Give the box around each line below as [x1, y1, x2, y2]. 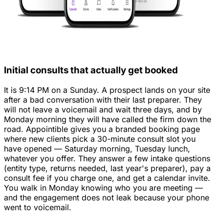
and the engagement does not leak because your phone [4, 192, 209, 202]
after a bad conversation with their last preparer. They [4, 94, 202, 105]
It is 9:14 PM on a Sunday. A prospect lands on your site [4, 85, 210, 95]
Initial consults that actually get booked [4, 65, 178, 76]
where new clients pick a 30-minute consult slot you [4, 133, 196, 144]
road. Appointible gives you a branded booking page [4, 124, 200, 134]
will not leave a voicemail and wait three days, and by [4, 104, 202, 114]
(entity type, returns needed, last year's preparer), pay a [4, 163, 211, 173]
